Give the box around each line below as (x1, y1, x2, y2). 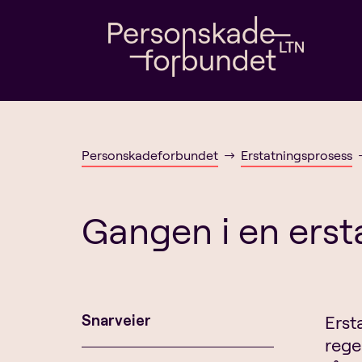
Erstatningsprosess (240, 146, 352, 163)
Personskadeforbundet (81, 146, 218, 163)
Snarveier (81, 309, 151, 330)
